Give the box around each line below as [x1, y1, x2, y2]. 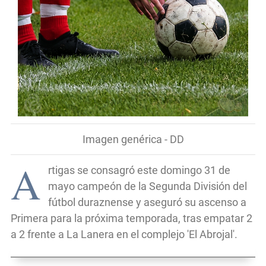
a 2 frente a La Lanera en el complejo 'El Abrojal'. [11, 227, 237, 240]
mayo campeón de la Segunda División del [48, 179, 247, 192]
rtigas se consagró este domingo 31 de [48, 163, 230, 176]
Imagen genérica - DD [82, 132, 184, 145]
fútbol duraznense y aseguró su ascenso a [48, 195, 246, 208]
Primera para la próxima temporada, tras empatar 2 [11, 211, 252, 224]
